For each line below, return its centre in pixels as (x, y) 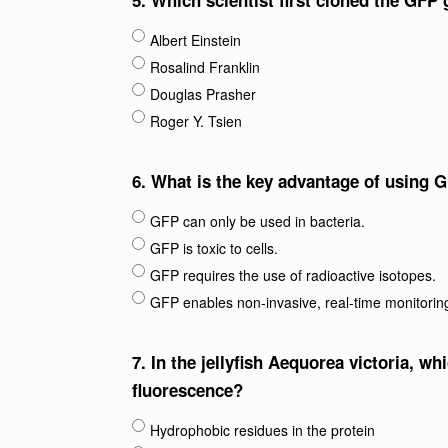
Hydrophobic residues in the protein (262, 430)
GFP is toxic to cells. (214, 248)
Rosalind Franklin (205, 67)
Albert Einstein (195, 40)
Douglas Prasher (203, 94)
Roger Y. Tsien (196, 121)
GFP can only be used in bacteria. (257, 221)
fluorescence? (187, 390)
